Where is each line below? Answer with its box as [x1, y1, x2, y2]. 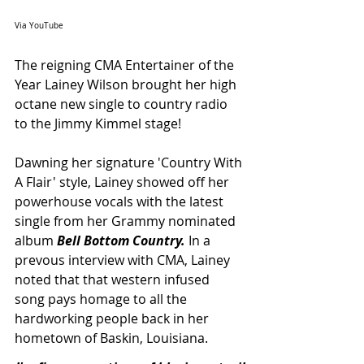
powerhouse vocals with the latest [15, 193, 227, 211]
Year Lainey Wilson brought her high [15, 76, 240, 94]
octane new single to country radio [15, 95, 231, 114]
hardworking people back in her [15, 310, 212, 328]
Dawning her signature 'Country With [15, 154, 245, 172]
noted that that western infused [15, 271, 213, 289]
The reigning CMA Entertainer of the [15, 56, 237, 75]
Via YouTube [15, 20, 63, 32]
